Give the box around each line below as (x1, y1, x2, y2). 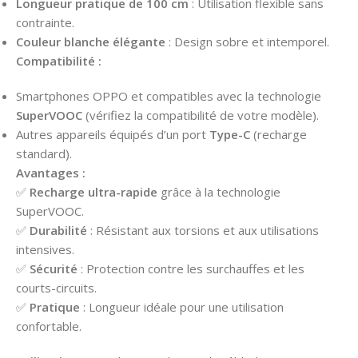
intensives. (16, 241, 74, 258)
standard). (16, 145, 72, 162)
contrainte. (16, 14, 74, 31)
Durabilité (30, 222, 87, 239)
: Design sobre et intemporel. (165, 34, 329, 50)
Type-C (209, 126, 250, 143)
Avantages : (16, 165, 86, 181)
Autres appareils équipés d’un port (16, 126, 209, 143)
